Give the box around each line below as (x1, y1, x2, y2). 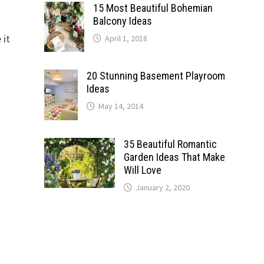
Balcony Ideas (93, 15, 152, 27)
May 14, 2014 (98, 101, 143, 111)
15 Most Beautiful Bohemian (93, 2, 213, 14)
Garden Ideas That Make (123, 150, 225, 163)
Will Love (123, 163, 161, 176)
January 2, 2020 (135, 181, 190, 193)
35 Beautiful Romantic (123, 137, 217, 150)
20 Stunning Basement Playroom (86, 70, 225, 82)
